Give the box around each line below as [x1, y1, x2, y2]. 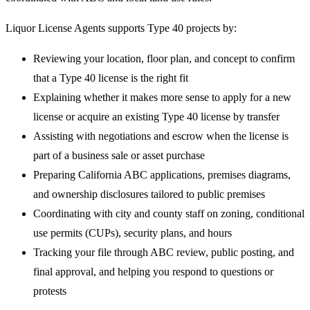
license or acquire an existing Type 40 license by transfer [33, 110, 280, 122]
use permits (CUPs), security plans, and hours [33, 226, 232, 239]
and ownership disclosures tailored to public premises [33, 188, 265, 200]
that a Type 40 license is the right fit [33, 71, 188, 84]
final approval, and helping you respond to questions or [33, 265, 273, 277]
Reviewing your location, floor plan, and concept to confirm [33, 52, 295, 64]
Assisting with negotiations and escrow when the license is [33, 129, 289, 142]
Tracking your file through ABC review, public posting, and [33, 246, 294, 258]
